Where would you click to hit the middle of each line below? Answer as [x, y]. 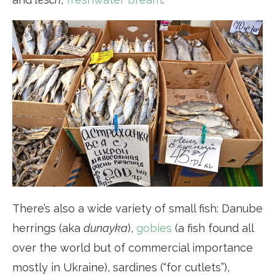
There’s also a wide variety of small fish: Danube [137, 208]
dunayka [106, 228]
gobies [154, 228]
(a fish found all [213, 228]
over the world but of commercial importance [133, 247]
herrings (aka [48, 228]
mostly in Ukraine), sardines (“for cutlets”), [121, 267]
